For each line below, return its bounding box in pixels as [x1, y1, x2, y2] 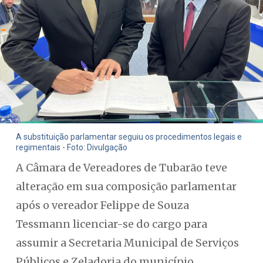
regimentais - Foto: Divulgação [15, 143, 127, 153]
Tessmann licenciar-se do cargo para [15, 217, 207, 231]
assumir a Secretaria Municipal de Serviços [15, 236, 239, 249]
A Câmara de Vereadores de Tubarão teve [15, 161, 227, 174]
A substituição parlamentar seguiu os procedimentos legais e [15, 132, 242, 142]
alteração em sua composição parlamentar [15, 180, 237, 193]
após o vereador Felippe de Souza [15, 198, 189, 212]
